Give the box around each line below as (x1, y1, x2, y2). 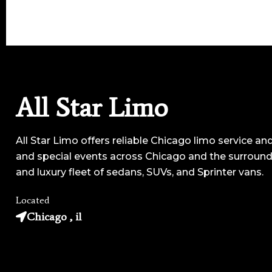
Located (16, 194, 50, 206)
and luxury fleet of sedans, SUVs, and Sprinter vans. (16, 166, 263, 178)
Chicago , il (27, 210, 81, 223)
